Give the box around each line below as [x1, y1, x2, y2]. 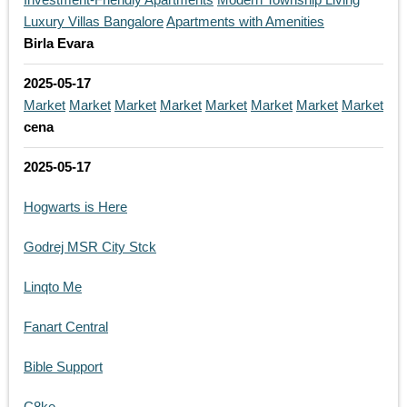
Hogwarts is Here [24, 199, 127, 215]
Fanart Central [24, 319, 108, 335]
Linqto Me [24, 279, 82, 295]
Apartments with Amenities [166, 14, 324, 30]
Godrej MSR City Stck [24, 239, 156, 255]
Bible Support [24, 359, 103, 375]
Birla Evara [24, 35, 94, 52]
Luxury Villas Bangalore [24, 14, 164, 30]
